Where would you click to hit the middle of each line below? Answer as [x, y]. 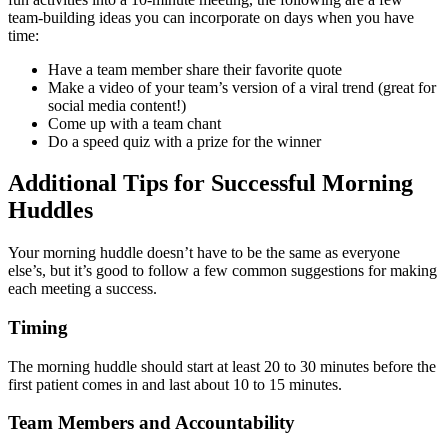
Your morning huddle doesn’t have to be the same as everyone [204, 253]
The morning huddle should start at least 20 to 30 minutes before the [222, 366]
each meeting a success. [84, 289]
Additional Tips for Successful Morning [210, 183]
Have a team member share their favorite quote [195, 69]
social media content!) [117, 105]
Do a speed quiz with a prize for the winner [184, 141]
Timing [38, 328]
